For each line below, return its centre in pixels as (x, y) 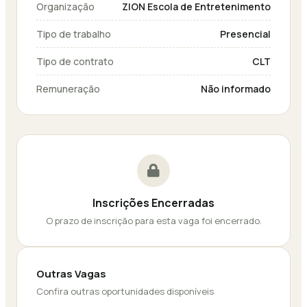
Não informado (236, 89)
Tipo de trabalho (74, 34)
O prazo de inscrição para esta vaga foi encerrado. (153, 221)
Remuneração (68, 89)
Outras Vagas (71, 274)
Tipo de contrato (75, 61)
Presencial (245, 34)
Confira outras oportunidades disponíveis (125, 291)
